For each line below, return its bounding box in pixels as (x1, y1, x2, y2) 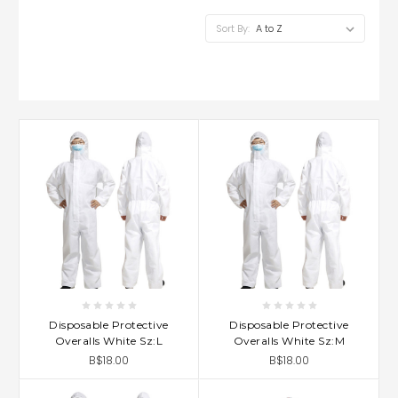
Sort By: (216, 20, 250, 36)
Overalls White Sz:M (233, 333, 346, 347)
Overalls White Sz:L (54, 333, 163, 347)
